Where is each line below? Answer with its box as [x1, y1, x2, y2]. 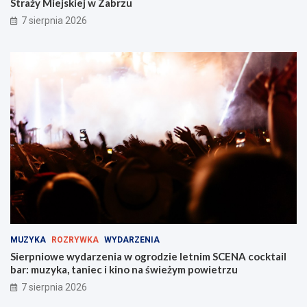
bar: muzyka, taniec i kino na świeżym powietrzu [10, 263, 238, 276]
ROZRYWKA [51, 235, 99, 245]
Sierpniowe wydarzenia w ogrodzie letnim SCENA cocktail [10, 250, 286, 263]
